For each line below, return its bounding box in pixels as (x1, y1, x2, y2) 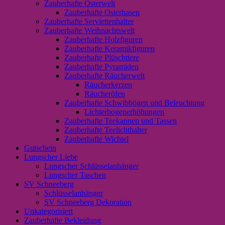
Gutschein (24, 143, 56, 152)
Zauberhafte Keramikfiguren (64, 44, 155, 53)
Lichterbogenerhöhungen (84, 107, 164, 116)
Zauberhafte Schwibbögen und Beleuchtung (64, 98, 204, 107)
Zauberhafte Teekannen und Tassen (64, 116, 177, 125)
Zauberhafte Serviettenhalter (44, 17, 134, 26)
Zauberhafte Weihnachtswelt (44, 26, 135, 35)
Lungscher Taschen (44, 170, 106, 179)
